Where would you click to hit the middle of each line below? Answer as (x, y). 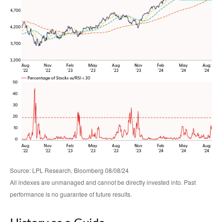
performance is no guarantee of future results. (71, 194)
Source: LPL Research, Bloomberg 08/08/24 (69, 170)
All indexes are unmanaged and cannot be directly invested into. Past (103, 182)
